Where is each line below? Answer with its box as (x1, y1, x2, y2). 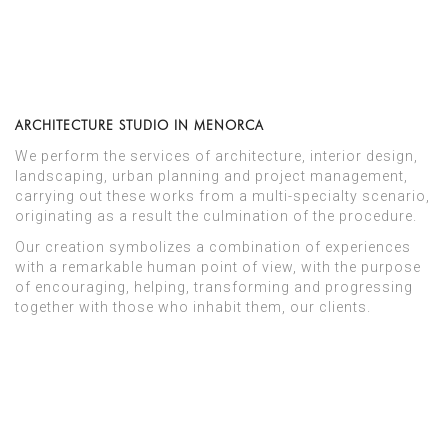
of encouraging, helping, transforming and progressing (15, 278, 413, 295)
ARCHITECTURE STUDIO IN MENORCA (15, 116, 264, 133)
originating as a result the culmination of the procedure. (15, 207, 417, 224)
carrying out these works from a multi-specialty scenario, (15, 187, 430, 204)
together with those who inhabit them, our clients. (15, 298, 371, 315)
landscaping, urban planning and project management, (15, 167, 408, 184)
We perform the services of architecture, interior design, (15, 147, 418, 164)
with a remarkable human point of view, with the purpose (15, 258, 421, 275)
